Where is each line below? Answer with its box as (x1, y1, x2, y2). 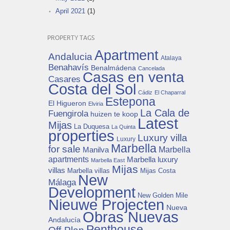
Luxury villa (138, 132, 187, 143)
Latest (138, 115, 178, 132)
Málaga (48, 177, 76, 187)
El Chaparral (155, 89, 185, 95)
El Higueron (48, 99, 86, 107)
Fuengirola (48, 108, 88, 119)
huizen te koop (90, 109, 138, 118)
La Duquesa (74, 123, 109, 130)
